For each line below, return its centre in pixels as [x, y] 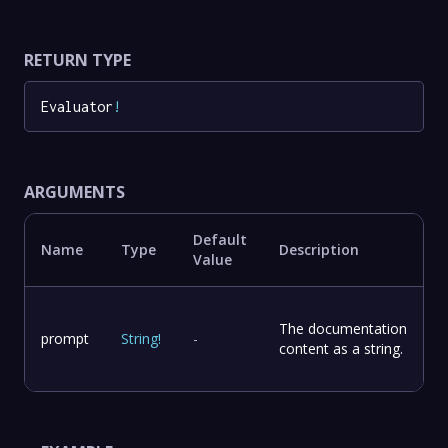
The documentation [343, 329]
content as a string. [341, 349]
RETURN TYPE [77, 59]
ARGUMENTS [74, 192]
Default [220, 240]
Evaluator [77, 106]
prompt [65, 339]
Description [319, 250]
